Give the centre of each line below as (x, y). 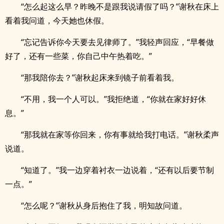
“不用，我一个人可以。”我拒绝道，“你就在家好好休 (113, 99)
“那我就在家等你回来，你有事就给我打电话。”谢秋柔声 (120, 134)
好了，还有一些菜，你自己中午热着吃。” (78, 56)
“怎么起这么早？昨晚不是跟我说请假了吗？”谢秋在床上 (120, 6)
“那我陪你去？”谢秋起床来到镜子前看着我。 (100, 77)
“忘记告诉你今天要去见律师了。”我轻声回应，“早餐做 (117, 42)
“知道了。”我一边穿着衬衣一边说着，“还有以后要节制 (117, 170)
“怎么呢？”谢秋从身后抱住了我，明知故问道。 (104, 205)
